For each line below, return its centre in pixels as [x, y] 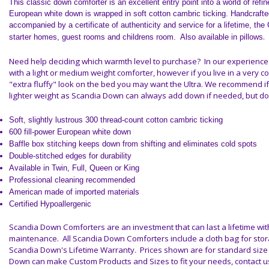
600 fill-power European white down [70, 132]
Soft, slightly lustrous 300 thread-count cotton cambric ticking [116, 120]
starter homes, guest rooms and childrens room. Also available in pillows [136, 37]
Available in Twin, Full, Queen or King [74, 168]
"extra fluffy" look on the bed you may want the [96, 84]
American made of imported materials [74, 192]
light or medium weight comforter [93, 73]
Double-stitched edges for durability [70, 156]
